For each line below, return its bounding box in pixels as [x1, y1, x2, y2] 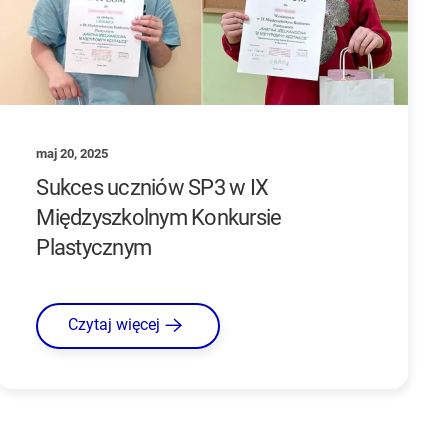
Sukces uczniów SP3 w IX [36, 174, 269, 200]
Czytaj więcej [68, 315, 161, 335]
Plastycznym [36, 234, 152, 260]
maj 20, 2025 [36, 145, 109, 161]
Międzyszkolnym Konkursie [36, 204, 282, 230]
